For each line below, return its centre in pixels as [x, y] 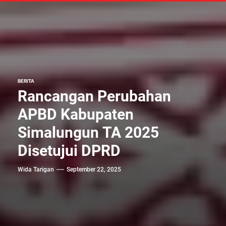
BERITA [26, 81]
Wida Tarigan [36, 169]
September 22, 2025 [94, 169]
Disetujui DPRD [69, 151]
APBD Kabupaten [76, 114]
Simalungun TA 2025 [88, 132]
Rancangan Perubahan [94, 96]
